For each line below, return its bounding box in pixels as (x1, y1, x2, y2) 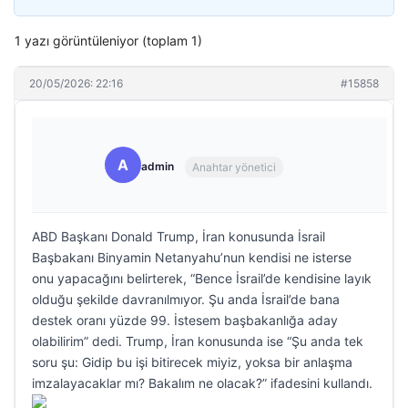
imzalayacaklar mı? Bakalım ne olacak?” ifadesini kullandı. (32, 375, 372, 391)
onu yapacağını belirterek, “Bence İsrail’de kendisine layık (32, 270, 372, 286)
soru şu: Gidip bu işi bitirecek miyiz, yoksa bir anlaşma (32, 354, 352, 370)
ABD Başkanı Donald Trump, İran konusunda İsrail (32, 229, 325, 244)
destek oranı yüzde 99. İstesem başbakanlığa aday (32, 312, 338, 328)
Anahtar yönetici (192, 159, 276, 174)
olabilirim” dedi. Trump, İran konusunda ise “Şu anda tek (32, 333, 363, 349)
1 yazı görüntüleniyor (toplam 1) (15, 33, 202, 48)
